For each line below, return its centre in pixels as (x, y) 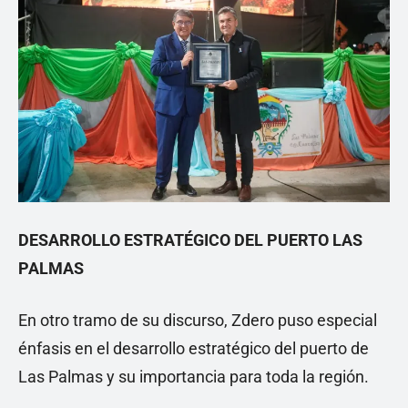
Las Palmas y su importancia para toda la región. (194, 377)
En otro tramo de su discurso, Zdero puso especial (198, 320)
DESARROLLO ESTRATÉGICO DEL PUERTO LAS (190, 240)
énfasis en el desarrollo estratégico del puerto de (194, 348)
